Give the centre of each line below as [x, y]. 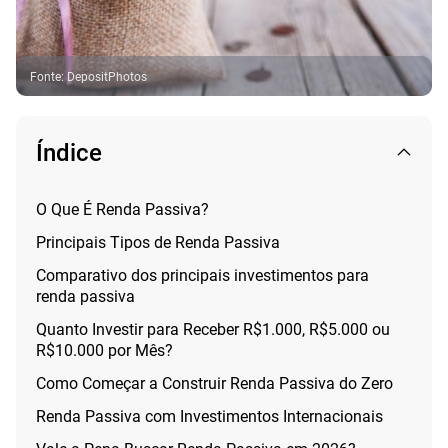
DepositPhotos [107, 76]
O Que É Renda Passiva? [122, 209]
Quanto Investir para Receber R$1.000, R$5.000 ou [213, 329]
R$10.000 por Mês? [104, 350]
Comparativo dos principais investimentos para [202, 275]
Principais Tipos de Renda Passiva [158, 242]
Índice [69, 152]
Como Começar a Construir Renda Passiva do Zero [214, 383]
